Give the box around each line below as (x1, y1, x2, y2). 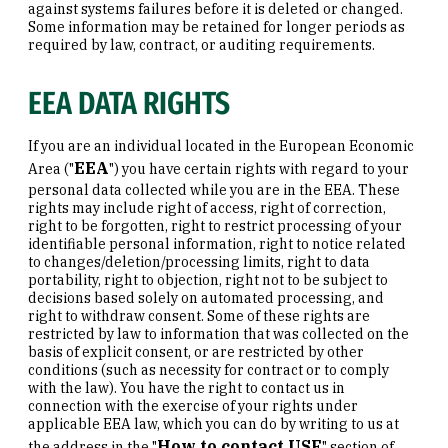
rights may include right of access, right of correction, (28, 198, 386, 217)
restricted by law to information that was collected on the (28, 324, 409, 343)
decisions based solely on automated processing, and (28, 288, 384, 307)
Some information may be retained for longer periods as (28, 17, 405, 36)
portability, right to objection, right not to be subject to (28, 270, 388, 289)
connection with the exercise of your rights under (28, 396, 358, 415)
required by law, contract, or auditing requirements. (28, 35, 375, 54)
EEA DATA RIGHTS (28, 83, 230, 122)
